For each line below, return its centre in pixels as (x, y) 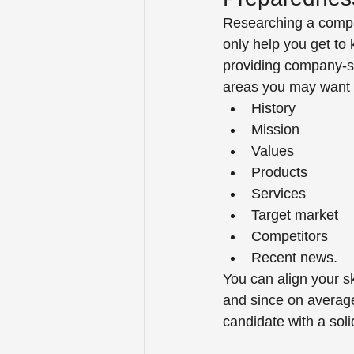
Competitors (292, 236)
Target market (297, 215)
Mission (277, 130)
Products (281, 172)
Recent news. (298, 258)
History (275, 108)
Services (281, 194)
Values (275, 151)
